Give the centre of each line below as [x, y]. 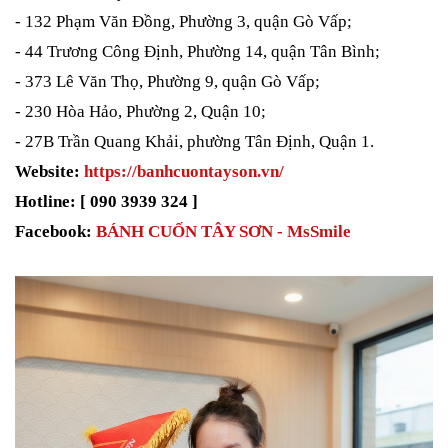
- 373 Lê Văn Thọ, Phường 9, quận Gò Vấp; [167, 82]
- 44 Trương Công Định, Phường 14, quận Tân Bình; [197, 52]
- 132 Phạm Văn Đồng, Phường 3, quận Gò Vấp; [183, 22]
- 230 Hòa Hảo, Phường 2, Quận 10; [140, 112]
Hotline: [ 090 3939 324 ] [106, 202]
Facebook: [55, 232]
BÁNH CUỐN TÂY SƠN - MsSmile [223, 232]
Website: [47, 172]
